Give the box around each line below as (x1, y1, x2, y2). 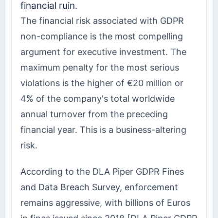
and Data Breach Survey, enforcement (20, 182, 178, 193)
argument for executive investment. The (20, 46, 186, 57)
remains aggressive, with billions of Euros (20, 198, 190, 208)
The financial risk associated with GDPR (20, 15, 184, 26)
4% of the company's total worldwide (20, 93, 175, 104)
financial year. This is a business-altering (20, 124, 186, 135)
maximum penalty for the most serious (20, 62, 179, 73)
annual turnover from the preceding (20, 109, 168, 119)
